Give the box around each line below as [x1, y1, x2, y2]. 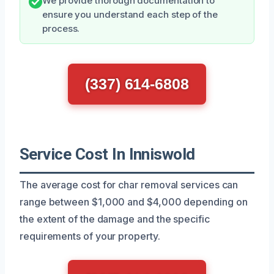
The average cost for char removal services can [20, 178, 239, 191]
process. [42, 23, 80, 34]
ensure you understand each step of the [42, 9, 218, 20]
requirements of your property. [20, 229, 160, 242]
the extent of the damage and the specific [20, 212, 210, 225]
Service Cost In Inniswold [20, 144, 195, 163]
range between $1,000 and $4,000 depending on [20, 195, 248, 208]
